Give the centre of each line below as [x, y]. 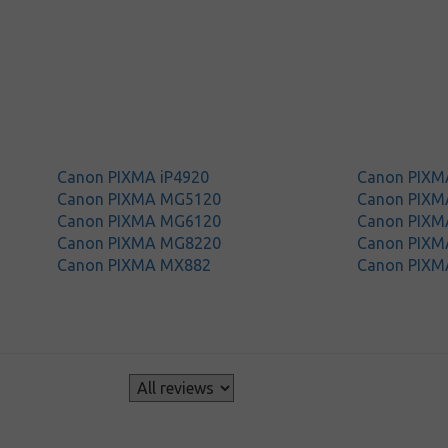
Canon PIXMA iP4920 [133, 177]
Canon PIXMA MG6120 [139, 221]
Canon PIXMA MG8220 [139, 243]
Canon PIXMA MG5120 [139, 199]
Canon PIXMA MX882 [134, 265]
